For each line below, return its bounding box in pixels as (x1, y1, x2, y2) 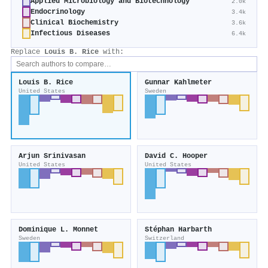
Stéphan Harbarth (145, 226, 212, 234)
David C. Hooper (145, 152, 208, 161)
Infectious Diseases (31, 29, 110, 38)
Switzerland (145, 234, 184, 242)
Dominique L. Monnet (19, 226, 98, 234)
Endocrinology (31, 8, 85, 17)
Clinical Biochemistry (31, 19, 118, 28)
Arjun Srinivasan (19, 152, 86, 161)
